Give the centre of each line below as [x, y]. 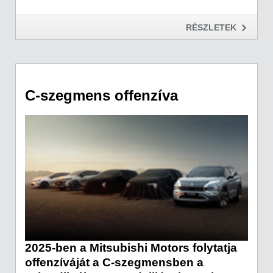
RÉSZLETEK [211, 28]
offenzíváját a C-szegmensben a [114, 263]
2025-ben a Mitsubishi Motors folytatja [131, 248]
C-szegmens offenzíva [101, 95]
